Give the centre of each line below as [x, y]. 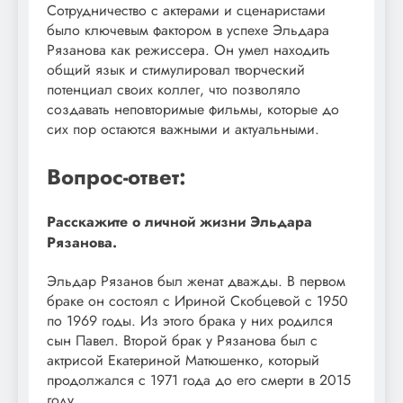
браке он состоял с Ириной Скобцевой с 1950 [197, 301]
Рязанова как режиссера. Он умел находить [188, 49]
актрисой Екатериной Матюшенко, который [183, 361]
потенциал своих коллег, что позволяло [174, 89]
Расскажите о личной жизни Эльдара [179, 222]
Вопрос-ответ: [116, 176]
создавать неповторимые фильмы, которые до [193, 109]
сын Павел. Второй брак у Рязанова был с [182, 341]
